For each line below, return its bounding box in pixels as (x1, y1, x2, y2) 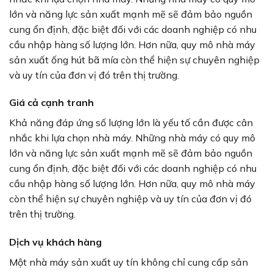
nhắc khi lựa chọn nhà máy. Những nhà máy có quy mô (9, 132, 255, 144)
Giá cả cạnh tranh (9, 96, 96, 109)
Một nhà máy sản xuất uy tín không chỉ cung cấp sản (9, 256, 248, 269)
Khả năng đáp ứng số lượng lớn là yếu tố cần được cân (9, 116, 253, 129)
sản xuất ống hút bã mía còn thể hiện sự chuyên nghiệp (9, 53, 260, 66)
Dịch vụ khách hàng (9, 236, 102, 249)
